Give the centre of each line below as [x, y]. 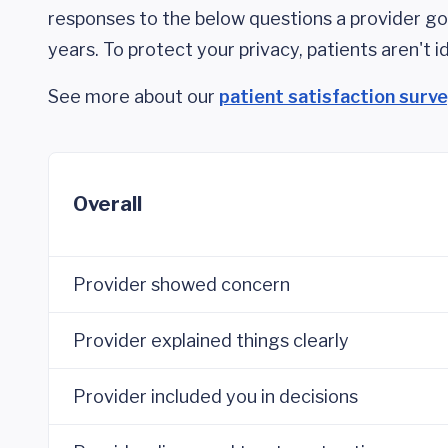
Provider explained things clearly [211, 340]
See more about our [133, 96]
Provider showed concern [181, 284]
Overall [107, 204]
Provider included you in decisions [215, 396]
